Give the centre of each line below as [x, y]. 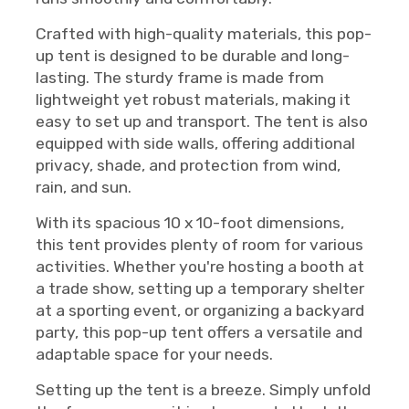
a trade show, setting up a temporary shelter [200, 288]
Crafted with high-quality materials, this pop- [204, 34]
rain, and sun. [84, 187]
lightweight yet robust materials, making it [193, 100]
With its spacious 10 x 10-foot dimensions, [190, 223]
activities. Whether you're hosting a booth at [200, 267]
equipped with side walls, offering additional [195, 143]
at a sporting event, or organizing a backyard [200, 310]
